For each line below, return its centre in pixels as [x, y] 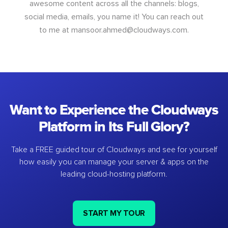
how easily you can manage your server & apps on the [114, 162]
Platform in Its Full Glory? [114, 127]
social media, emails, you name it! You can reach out [114, 17]
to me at [55, 30]
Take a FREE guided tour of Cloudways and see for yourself [114, 150]
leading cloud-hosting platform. [114, 174]
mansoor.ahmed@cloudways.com [129, 30]
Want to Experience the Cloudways [114, 110]
